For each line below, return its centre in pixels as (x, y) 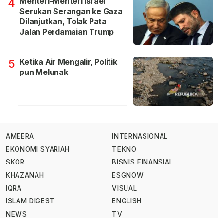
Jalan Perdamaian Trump (67, 32)
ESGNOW (128, 175)
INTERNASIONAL (140, 136)
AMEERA (20, 136)
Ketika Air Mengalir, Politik (68, 62)
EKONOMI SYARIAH (38, 149)
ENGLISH (127, 201)
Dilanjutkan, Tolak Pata (63, 22)
